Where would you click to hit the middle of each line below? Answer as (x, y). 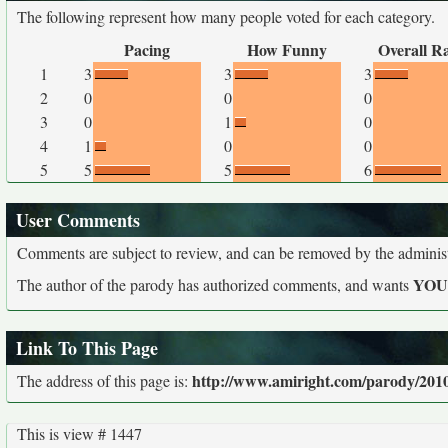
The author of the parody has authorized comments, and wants (215, 284)
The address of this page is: (104, 381)
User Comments (78, 220)
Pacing (147, 49)
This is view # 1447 (79, 434)
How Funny (287, 49)
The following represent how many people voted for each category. (226, 16)
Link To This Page (87, 348)
